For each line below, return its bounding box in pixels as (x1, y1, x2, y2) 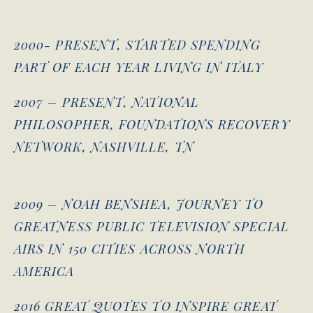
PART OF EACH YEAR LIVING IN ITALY (14, 59, 263, 76)
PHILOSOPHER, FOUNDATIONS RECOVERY (14, 116, 290, 133)
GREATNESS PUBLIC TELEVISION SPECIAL (14, 218, 289, 235)
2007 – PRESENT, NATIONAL (14, 94, 199, 111)
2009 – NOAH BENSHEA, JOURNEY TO (14, 196, 264, 213)
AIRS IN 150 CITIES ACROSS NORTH (14, 240, 246, 258)
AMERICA (14, 263, 75, 280)
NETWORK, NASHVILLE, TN (14, 138, 194, 156)
